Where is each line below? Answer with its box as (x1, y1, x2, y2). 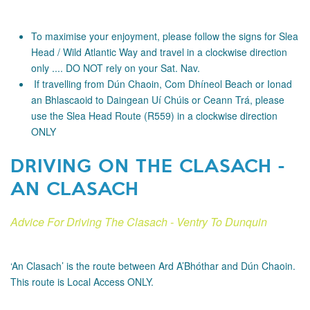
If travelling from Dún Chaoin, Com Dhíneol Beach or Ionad (31, 77, 292, 91)
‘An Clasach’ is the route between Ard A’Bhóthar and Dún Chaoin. (10, 259, 295, 273)
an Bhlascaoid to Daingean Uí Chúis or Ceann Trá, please (31, 93, 284, 107)
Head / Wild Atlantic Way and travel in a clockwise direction (31, 45, 287, 59)
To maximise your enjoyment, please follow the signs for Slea (31, 29, 298, 43)
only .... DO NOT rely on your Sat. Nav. (31, 61, 200, 75)
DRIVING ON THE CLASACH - (10, 152, 285, 178)
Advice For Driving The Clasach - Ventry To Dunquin (10, 214, 267, 230)
